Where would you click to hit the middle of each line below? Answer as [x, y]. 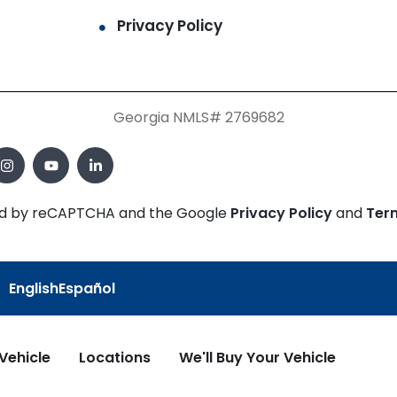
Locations [114, 358]
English [34, 288]
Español [87, 288]
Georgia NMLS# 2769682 [198, 117]
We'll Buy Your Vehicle [257, 358]
